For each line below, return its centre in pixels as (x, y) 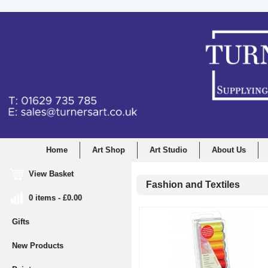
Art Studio (168, 150)
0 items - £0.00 (47, 198)
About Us (229, 150)
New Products (38, 246)
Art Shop (109, 150)
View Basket (43, 174)
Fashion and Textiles (191, 185)
